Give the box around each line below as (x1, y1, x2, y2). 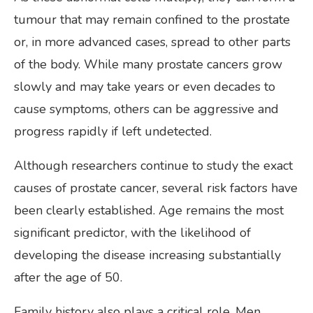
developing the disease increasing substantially (14, 246, 281, 263)
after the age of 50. (14, 268, 122, 286)
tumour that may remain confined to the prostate (14, 10, 290, 28)
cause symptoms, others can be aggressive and (14, 100, 279, 117)
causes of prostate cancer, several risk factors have (14, 179, 298, 196)
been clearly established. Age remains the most (14, 201, 284, 219)
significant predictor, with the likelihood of (14, 224, 251, 241)
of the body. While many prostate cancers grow (14, 55, 282, 73)
